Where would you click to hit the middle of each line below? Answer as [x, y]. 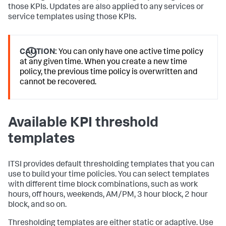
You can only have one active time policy [130, 52]
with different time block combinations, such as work [103, 185]
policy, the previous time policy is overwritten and [109, 73]
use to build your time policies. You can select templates [109, 175]
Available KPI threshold [83, 124]
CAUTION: [39, 52]
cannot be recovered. [58, 83]
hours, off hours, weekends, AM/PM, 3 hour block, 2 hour [108, 195]
